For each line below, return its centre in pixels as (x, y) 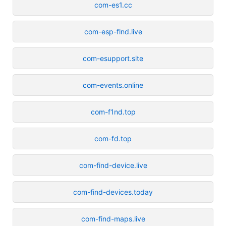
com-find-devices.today (113, 192)
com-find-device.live (113, 165)
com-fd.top (113, 138)
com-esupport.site (113, 58)
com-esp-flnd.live (113, 31)
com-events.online (113, 85)
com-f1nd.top (113, 111)
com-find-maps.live (113, 218)
